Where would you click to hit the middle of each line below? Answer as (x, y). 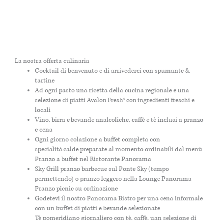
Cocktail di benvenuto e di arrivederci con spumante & (113, 71)
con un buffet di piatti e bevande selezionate (98, 208)
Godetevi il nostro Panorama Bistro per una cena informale (119, 199)
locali (43, 110)
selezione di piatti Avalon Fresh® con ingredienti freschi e (115, 100)
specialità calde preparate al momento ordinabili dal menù (119, 150)
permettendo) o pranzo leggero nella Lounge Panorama (113, 179)
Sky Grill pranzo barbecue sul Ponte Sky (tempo (102, 169)
